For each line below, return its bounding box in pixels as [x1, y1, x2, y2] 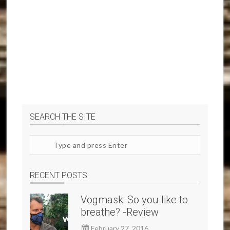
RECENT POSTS [30, 170, 88, 181]
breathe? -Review [81, 206, 159, 219]
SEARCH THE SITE [30, 112, 96, 122]
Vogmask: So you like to [81, 194, 188, 206]
